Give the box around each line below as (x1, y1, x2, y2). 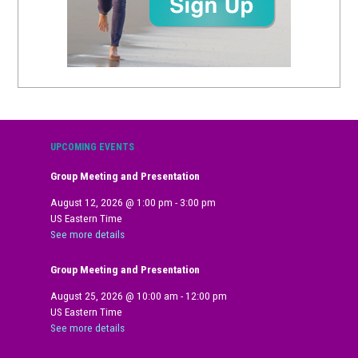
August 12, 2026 (50, 197, 124, 209)
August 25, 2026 (50, 290, 124, 303)
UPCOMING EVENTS (50, 141, 135, 153)
